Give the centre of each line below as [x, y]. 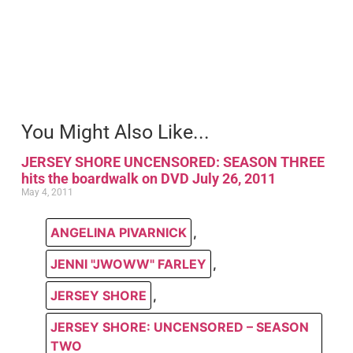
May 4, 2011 [47, 192]
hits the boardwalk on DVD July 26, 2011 [148, 178]
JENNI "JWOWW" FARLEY [128, 264]
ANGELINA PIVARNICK [118, 232]
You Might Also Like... [115, 132]
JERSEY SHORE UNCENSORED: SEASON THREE [173, 162]
